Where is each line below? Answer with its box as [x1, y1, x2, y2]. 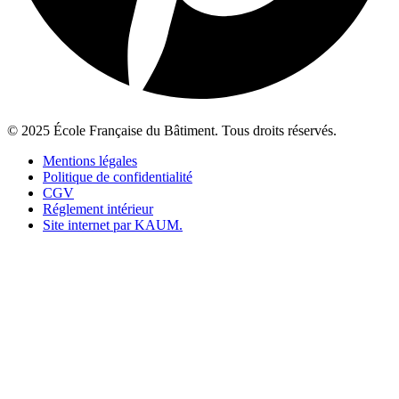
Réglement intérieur [43, 201, 153, 217]
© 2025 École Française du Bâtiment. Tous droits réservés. [7, 123, 337, 139]
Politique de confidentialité [43, 169, 192, 185]
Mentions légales [43, 153, 137, 169]
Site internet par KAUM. [43, 217, 183, 233]
